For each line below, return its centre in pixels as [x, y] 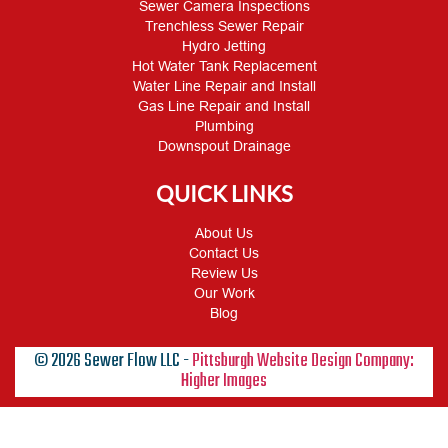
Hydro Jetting [224, 45]
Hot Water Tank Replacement [224, 65]
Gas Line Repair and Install [224, 105]
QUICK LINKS [224, 193]
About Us [224, 232]
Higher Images [224, 381]
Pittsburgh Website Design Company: [303, 361]
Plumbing [224, 125]
